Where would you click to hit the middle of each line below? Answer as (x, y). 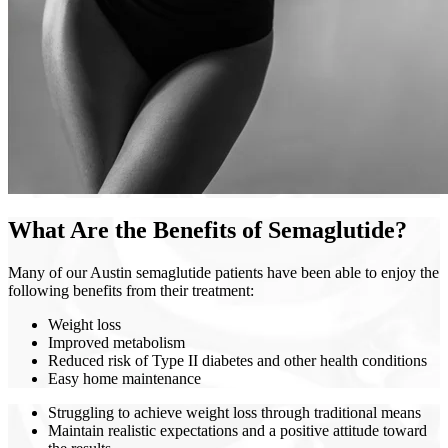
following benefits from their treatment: (131, 291)
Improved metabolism (116, 343)
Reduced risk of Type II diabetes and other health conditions (237, 361)
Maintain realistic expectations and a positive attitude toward (237, 431)
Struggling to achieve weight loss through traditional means (234, 413)
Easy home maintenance (124, 379)
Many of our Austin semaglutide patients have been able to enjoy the (223, 273)
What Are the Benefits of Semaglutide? (207, 230)
